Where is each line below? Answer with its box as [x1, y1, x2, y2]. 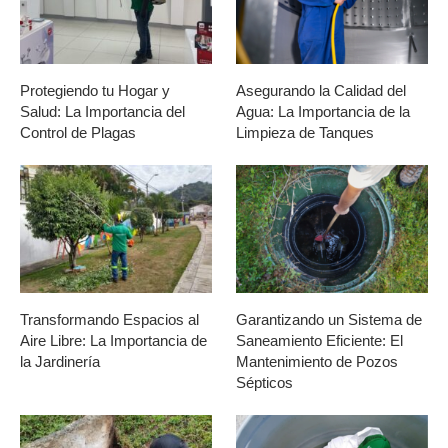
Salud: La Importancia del [20, 102, 185, 120]
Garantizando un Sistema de [236, 310, 423, 328]
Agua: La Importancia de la [236, 102, 411, 120]
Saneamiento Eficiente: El [236, 331, 404, 349]
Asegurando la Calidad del [236, 81, 407, 99]
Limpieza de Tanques [236, 123, 375, 141]
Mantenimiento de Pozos [236, 352, 399, 370]
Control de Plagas [20, 123, 136, 141]
